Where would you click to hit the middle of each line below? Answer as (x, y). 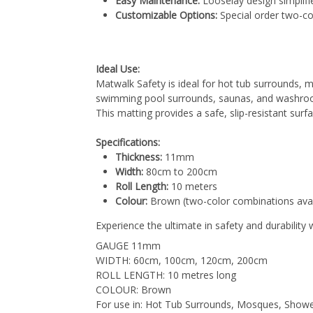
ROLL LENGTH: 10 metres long (166, 275)
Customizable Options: (166, 15)
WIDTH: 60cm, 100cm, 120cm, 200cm (182, 260)
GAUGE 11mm (128, 245)
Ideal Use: (118, 68)
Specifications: (128, 142)
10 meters (193, 186)
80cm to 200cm (180, 171)
